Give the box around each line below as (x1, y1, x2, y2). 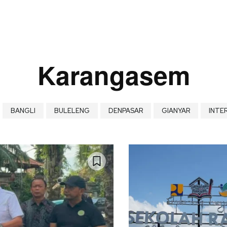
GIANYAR (162, 106, 190, 115)
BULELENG (54, 106, 90, 115)
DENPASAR (108, 106, 143, 115)
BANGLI (11, 106, 35, 115)
